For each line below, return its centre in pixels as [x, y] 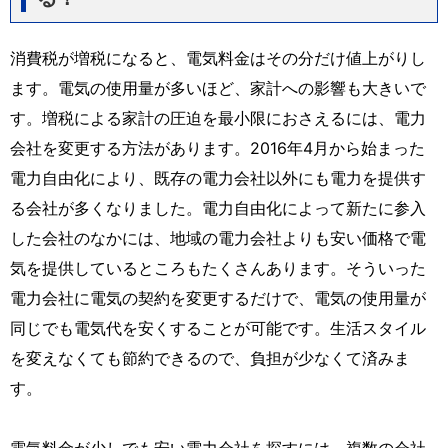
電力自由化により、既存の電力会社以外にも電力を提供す [218, 177]
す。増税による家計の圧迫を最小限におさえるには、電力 [218, 117]
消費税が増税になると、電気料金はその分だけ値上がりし [218, 57]
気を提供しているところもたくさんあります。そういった [218, 267]
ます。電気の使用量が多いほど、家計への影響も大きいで [218, 87]
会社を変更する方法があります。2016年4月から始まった [217, 147]
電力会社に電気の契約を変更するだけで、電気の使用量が [218, 297]
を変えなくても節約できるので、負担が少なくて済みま [210, 357]
